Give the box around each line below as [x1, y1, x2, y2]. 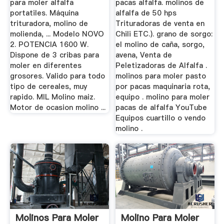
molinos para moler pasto [115, 70, 206, 81]
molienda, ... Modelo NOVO [9, 28, 104, 39]
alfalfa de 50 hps [115, 7, 177, 18]
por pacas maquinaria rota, [115, 81, 210, 91]
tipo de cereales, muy [9, 81, 87, 91]
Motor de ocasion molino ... [9, 102, 105, 112]
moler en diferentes [9, 60, 81, 70]
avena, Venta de [115, 49, 172, 60]
